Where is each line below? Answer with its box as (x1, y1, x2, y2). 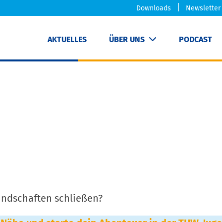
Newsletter (186, 4, 221, 12)
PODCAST (179, 35, 212, 44)
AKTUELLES (48, 35, 87, 44)
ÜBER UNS (109, 35, 145, 44)
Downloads (136, 4, 171, 12)
